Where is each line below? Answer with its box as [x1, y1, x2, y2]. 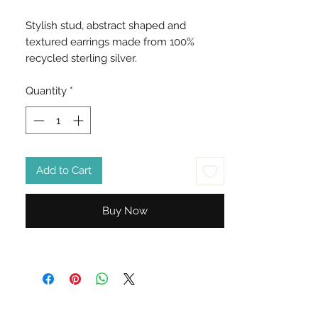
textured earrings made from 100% [26, 35, 194, 49]
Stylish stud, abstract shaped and [26, 19, 186, 33]
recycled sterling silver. [26, 52, 140, 65]
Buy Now [102, 204, 148, 218]
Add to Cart [36, 163, 92, 177]
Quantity [26, 84, 67, 98]
